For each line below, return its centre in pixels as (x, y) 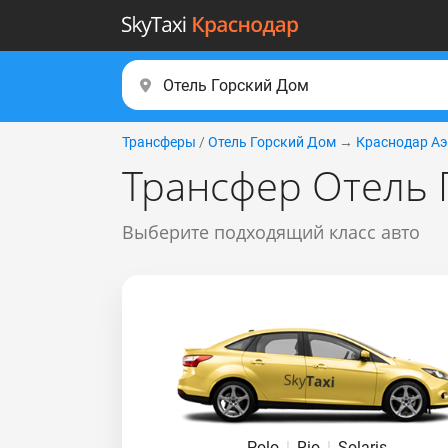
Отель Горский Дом (272, 142)
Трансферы (159, 142)
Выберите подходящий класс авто (271, 232)
